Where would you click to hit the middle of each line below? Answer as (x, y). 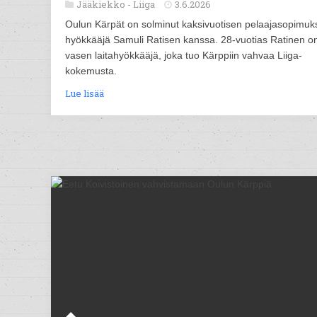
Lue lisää (85, 94)
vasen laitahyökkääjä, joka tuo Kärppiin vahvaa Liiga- (184, 56)
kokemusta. (91, 71)
